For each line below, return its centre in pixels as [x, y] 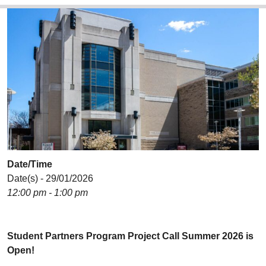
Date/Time [30, 164]
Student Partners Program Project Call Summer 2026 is [130, 236]
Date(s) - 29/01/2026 [50, 178]
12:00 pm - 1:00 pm [47, 192]
